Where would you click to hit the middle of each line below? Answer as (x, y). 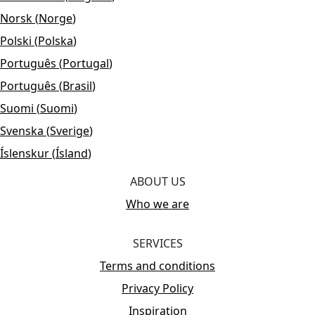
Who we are (157, 204)
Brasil (77, 85)
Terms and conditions (157, 265)
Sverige (70, 130)
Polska (56, 40)
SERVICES (157, 243)
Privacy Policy (157, 288)
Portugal (86, 63)
